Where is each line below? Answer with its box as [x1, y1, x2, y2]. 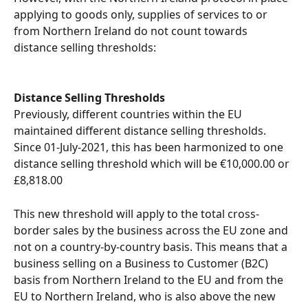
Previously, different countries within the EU [14, 107, 245, 122]
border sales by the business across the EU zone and [14, 222, 291, 238]
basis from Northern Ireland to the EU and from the [14, 272, 286, 287]
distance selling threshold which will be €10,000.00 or [14, 156, 292, 172]
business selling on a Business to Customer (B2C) [14, 255, 271, 271]
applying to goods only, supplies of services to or [14, 7, 270, 23]
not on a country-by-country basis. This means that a [14, 239, 290, 254]
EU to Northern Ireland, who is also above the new [14, 288, 278, 304]
